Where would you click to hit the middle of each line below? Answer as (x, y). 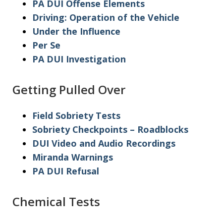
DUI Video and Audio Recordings (104, 143)
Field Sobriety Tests (76, 115)
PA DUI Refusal (66, 171)
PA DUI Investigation (79, 59)
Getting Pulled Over (69, 89)
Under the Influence (76, 31)
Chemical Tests (56, 201)
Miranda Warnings (73, 157)
